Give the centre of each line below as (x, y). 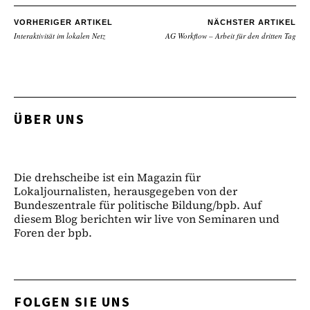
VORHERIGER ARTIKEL (63, 22)
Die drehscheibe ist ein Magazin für (107, 177)
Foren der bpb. (53, 232)
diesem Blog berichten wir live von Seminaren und (147, 218)
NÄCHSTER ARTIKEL (252, 22)
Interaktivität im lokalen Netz (60, 35)
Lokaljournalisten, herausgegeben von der (126, 191)
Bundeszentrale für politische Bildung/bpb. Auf (138, 204)
